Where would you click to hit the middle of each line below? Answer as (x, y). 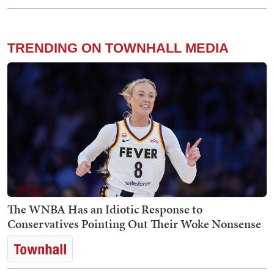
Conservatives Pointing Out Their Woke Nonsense (134, 224)
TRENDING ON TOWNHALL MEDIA (118, 48)
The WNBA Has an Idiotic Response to (105, 209)
